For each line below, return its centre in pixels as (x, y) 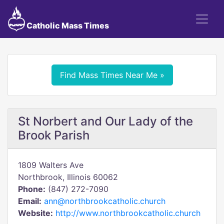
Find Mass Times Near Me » (112, 75)
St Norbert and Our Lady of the (105, 121)
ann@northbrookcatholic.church (105, 201)
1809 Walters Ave (51, 165)
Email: (30, 201)
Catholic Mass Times (67, 25)
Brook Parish (54, 135)
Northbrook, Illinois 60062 (68, 177)
